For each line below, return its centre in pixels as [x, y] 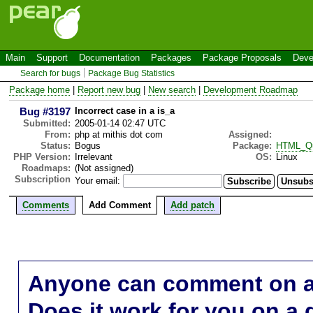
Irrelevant [94, 156]
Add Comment [120, 205]
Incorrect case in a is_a [125, 110]
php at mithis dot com [119, 134]
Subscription [43, 179]
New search [172, 89]
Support [52, 58]
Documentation [109, 58]
